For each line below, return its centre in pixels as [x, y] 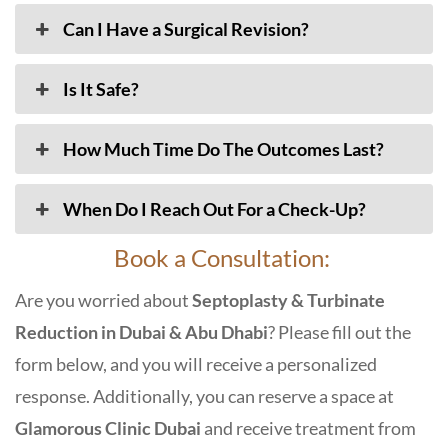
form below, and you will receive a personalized [196, 364]
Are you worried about [103, 300]
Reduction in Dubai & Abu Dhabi [141, 332]
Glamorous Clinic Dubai [108, 428]
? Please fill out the [339, 332]
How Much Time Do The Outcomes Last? [224, 149]
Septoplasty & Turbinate [288, 300]
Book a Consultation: [224, 257]
